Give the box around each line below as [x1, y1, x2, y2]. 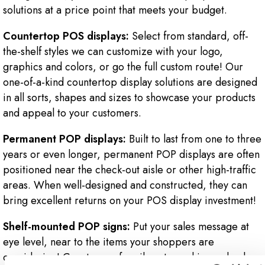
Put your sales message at [133, 218, 249, 234]
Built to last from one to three [126, 131, 261, 147]
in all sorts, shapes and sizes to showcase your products [3, 89, 256, 105]
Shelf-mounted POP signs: [3, 218, 133, 234]
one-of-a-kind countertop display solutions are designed [3, 74, 257, 90]
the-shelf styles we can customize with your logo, [3, 43, 223, 59]
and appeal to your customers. [3, 105, 141, 121]
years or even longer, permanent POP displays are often [3, 146, 260, 162]
